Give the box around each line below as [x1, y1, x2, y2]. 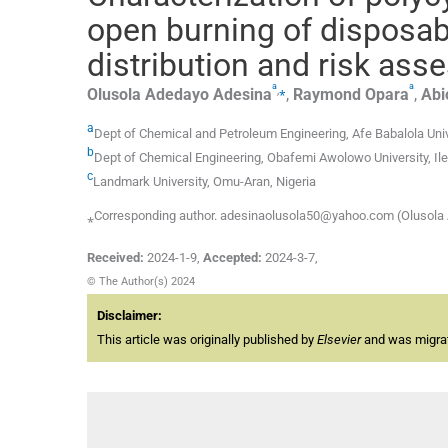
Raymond [293, 84, 361, 104]
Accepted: [203, 250, 262, 266]
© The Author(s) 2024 [87, 275, 195, 289]
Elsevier [317, 332, 361, 348]
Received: [87, 250, 144, 266]
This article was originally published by [97, 332, 317, 348]
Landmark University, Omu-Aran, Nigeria [93, 174, 316, 190]
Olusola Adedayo [87, 84, 209, 104]
